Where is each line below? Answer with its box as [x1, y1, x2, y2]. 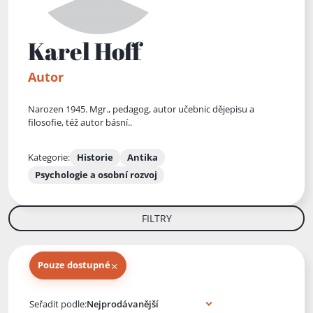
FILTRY [141, 212, 172, 226]
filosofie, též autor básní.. [28, 116, 132, 129]
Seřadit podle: [29, 297, 87, 310]
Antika [127, 151, 158, 164]
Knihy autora [29, 291, 82, 304]
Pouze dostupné [38, 259, 110, 272]
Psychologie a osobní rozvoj [35, 168, 157, 182]
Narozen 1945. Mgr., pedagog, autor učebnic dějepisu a [28, 103, 254, 116]
